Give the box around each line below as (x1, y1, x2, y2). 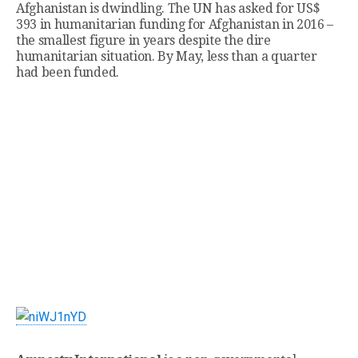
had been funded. (16, 65, 119, 81)
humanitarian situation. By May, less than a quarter (16, 49, 317, 65)
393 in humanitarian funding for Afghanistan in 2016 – (16, 17, 334, 33)
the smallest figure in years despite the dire (16, 33, 271, 49)
